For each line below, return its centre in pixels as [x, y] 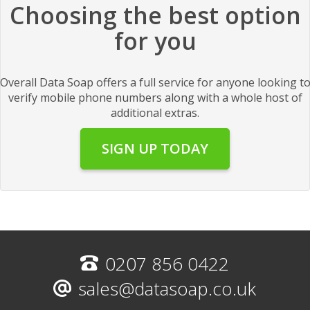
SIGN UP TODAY [155, 148]
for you [155, 41]
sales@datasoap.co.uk [167, 289]
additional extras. [155, 113]
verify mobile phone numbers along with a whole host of [155, 98]
